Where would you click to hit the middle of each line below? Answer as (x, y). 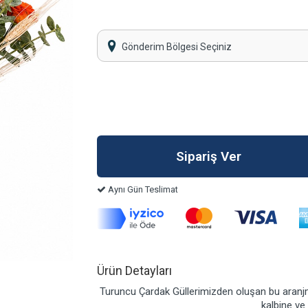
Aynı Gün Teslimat (142, 189)
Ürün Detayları (134, 271)
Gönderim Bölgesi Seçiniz (176, 47)
